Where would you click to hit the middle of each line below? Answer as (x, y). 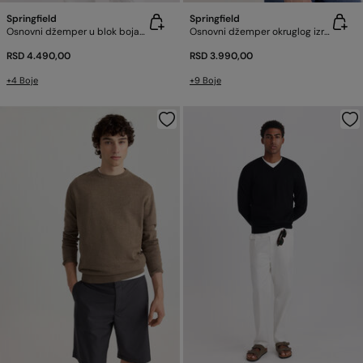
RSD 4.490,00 (38, 56)
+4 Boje (22, 80)
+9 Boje (205, 80)
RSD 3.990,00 (221, 56)
